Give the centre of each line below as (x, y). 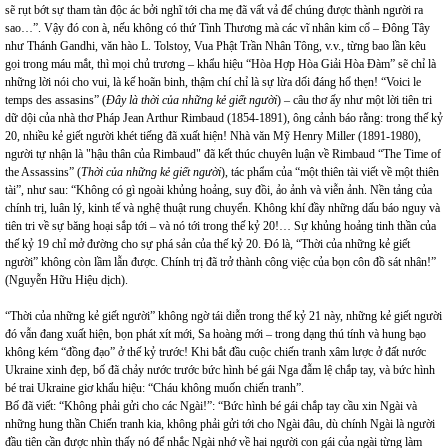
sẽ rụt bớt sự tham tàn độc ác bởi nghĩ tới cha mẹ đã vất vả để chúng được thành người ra (214, 10)
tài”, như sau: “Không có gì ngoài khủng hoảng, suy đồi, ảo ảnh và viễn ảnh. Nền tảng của (218, 190)
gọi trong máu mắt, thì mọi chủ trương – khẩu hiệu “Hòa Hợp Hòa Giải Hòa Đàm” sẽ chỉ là (220, 64)
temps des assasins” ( (55, 100)
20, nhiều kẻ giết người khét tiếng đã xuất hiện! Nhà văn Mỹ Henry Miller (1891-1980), (213, 136)
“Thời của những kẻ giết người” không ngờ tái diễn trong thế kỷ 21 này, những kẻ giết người (223, 316)
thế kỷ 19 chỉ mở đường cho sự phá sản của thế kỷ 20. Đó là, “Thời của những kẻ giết (207, 244)
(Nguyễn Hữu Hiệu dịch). (66, 280)
